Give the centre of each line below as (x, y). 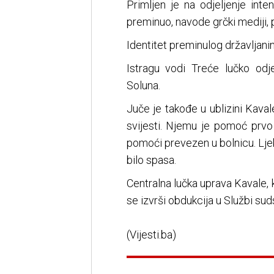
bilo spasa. (151, 160)
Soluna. (143, 86)
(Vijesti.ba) (151, 235)
